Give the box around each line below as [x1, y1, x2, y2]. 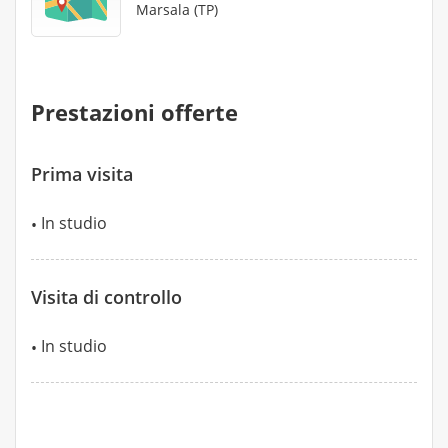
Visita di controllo [31, 285, 182, 309]
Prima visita [31, 162, 133, 186]
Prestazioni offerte [31, 97, 238, 127]
